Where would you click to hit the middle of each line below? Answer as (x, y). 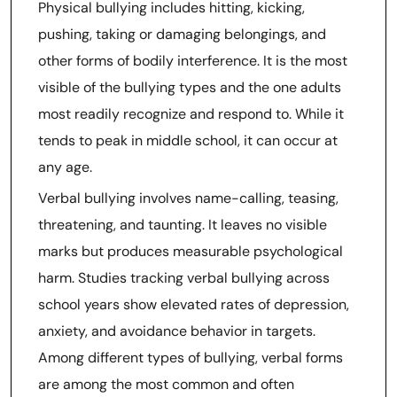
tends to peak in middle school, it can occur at (188, 140)
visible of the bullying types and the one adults (190, 87)
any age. (65, 167)
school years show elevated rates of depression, (194, 304)
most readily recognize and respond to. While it (191, 114)
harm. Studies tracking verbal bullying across (184, 278)
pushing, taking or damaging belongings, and (182, 34)
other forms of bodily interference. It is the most (193, 61)
